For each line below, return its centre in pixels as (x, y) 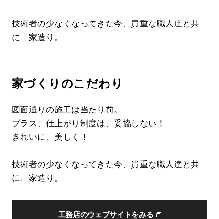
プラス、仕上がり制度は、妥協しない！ (89, 124)
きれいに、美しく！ (50, 137)
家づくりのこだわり (68, 84)
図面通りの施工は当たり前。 (67, 110)
